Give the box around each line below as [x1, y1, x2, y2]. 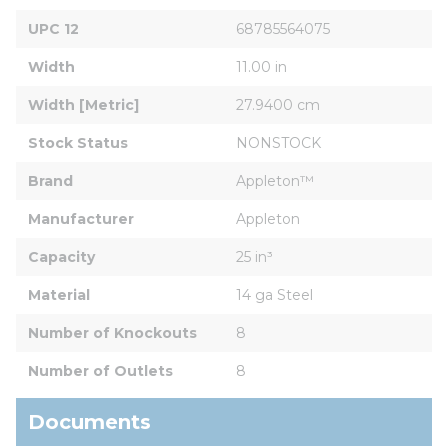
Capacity [28, 247, 95, 266]
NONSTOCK [236, 133, 321, 152]
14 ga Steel [236, 285, 313, 304]
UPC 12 [28, 19, 79, 38]
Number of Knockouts [28, 323, 197, 342]
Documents [28, 409, 151, 434]
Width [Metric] [28, 95, 139, 114]
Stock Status [28, 133, 128, 152]
